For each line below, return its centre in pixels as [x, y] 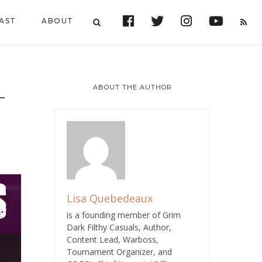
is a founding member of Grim [124, 215]
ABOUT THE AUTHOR [132, 87]
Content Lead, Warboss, [113, 239]
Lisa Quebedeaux [110, 198]
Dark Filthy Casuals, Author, [119, 227]
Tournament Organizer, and [119, 252]
